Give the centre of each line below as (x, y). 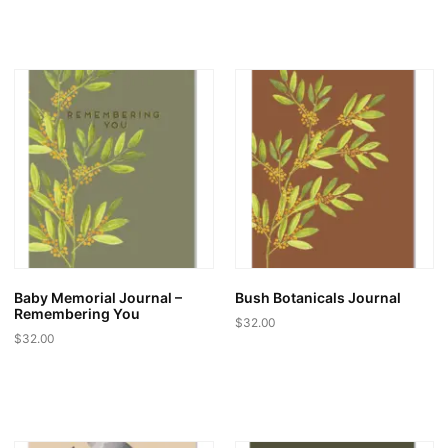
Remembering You (77, 313)
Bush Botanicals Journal (317, 297)
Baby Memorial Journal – (98, 297)
